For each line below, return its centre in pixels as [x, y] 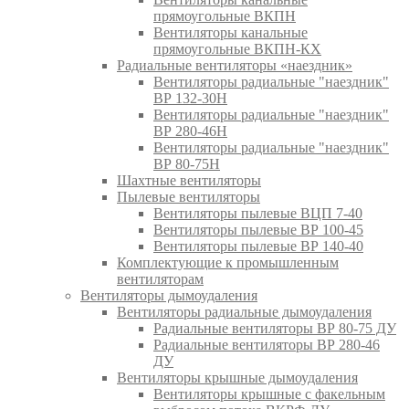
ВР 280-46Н [190, 131]
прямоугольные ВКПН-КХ [237, 48]
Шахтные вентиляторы [189, 180]
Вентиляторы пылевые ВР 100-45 [258, 229]
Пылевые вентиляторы [189, 196]
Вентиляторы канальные [231, 32]
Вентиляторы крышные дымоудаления [237, 377]
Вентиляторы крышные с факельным [269, 393]
